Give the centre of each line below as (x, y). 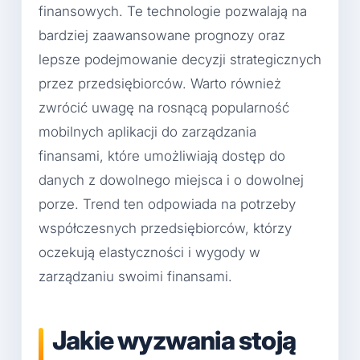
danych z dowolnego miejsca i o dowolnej (171, 180)
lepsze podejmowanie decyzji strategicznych (180, 59)
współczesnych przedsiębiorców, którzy (165, 228)
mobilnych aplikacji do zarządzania (147, 131)
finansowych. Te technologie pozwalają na (173, 11)
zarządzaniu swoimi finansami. (135, 276)
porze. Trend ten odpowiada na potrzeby (167, 204)
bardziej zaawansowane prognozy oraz (162, 35)
